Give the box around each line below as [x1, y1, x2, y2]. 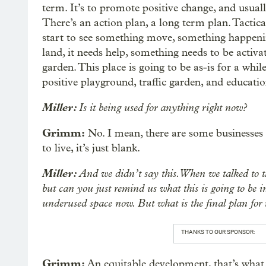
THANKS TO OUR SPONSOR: [180, 229, 255, 235]
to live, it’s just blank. [42, 142, 140, 154]
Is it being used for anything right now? [79, 101, 247, 114]
